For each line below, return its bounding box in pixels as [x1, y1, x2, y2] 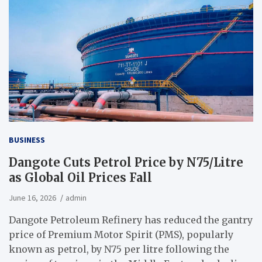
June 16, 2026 [9, 192, 56, 203]
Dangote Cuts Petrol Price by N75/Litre [9, 154, 243, 170]
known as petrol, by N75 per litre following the [9, 243, 229, 255]
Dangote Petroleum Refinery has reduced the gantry [9, 213, 253, 226]
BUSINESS [9, 134, 45, 145]
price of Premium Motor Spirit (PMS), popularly [9, 228, 233, 240]
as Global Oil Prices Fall [9, 170, 152, 185]
